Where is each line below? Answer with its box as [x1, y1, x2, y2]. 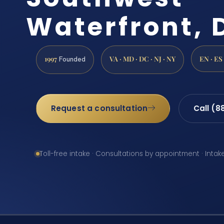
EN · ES [199, 54, 222, 63]
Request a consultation [50, 103, 148, 114]
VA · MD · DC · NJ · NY [109, 54, 175, 63]
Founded [57, 54, 85, 64]
